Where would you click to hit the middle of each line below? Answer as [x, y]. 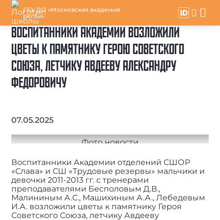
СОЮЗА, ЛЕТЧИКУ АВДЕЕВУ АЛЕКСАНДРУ [94, 67]
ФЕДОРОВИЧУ [39, 84]
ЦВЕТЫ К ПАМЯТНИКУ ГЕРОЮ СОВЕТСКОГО [98, 50]
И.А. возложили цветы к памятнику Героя [97, 207]
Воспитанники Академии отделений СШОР [101, 163]
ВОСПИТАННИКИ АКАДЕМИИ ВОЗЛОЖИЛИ [96, 34]
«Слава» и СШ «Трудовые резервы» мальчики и [108, 171]
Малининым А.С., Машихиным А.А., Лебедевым [109, 198]
